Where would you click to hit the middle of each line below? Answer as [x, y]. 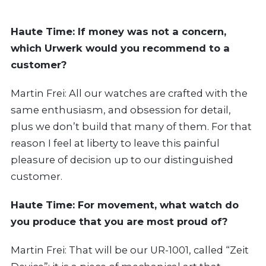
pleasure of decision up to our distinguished [122, 160]
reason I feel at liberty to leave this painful [115, 143]
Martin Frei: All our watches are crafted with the [129, 94]
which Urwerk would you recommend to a [120, 48]
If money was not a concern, [152, 32]
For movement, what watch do [158, 205]
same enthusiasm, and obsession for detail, [121, 110]
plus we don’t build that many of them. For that [131, 127]
